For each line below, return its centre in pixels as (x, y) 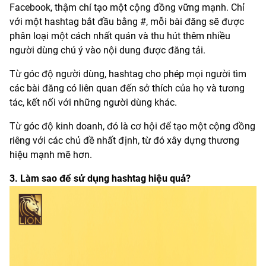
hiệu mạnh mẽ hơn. (51, 154)
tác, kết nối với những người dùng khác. (93, 102)
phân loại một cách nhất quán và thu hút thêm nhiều (120, 36)
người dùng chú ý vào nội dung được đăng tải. (107, 50)
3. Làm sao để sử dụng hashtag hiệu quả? (100, 178)
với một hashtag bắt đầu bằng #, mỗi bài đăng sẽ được (127, 21)
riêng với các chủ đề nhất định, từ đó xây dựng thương (124, 140)
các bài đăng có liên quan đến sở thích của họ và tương (127, 88)
